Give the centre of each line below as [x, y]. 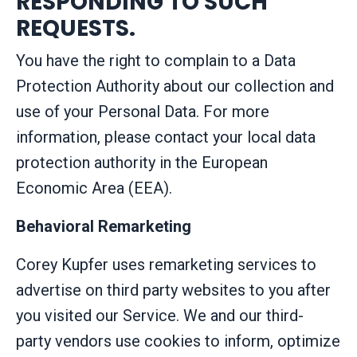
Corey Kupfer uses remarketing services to [166, 264]
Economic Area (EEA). [94, 188]
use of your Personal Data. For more [143, 111]
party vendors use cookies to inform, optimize [178, 341]
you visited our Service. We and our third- [160, 315]
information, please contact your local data [166, 137]
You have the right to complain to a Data [156, 60]
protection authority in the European [142, 162]
